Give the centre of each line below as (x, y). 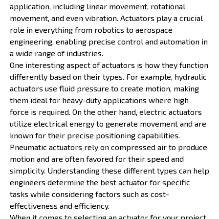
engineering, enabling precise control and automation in (109, 41)
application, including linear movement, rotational (98, 6)
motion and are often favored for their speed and (97, 158)
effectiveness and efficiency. (60, 205)
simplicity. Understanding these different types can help (109, 170)
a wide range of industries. (56, 53)
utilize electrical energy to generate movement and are (108, 123)
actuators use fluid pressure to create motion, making (104, 88)
